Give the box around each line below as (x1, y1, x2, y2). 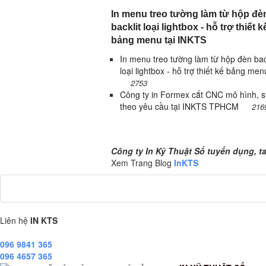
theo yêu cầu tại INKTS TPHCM (120, 100, 241, 112)
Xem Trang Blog (111, 157, 174, 169)
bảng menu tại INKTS (111, 35, 207, 45)
